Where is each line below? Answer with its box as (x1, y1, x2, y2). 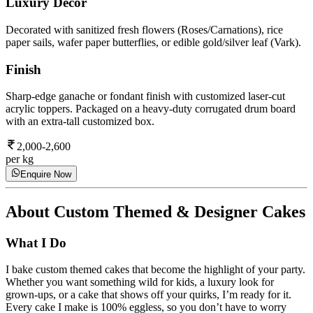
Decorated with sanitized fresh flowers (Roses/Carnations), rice (6, 23, 283, 36)
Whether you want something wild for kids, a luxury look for (6, 276, 274, 289)
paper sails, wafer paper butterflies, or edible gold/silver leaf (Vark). (6, 36, 301, 48)
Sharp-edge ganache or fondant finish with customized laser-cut (6, 90, 285, 103)
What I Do (6, 235, 66, 250)
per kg (6, 153, 34, 166)
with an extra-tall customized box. (6, 115, 154, 128)
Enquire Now (20, 168, 72, 180)
